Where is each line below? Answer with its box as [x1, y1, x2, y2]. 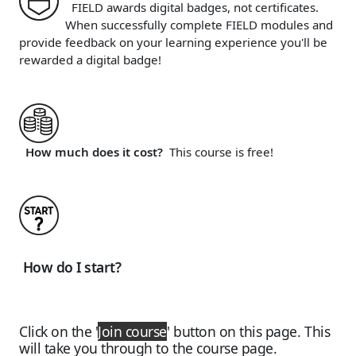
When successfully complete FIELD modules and [64, 16, 333, 33]
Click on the [19, 321, 95, 341]
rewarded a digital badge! [19, 51, 161, 68]
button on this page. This [169, 321, 331, 341]
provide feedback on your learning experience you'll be [19, 33, 327, 50]
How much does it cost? [22, 143, 163, 160]
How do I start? [19, 257, 122, 277]
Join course [98, 321, 168, 341]
